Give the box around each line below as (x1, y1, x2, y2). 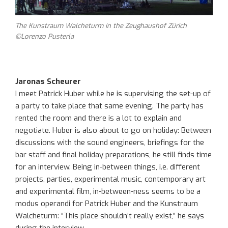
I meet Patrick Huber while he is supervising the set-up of (15, 89, 211, 99)
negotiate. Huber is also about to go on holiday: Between (15, 125, 211, 136)
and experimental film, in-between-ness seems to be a (15, 186, 201, 197)
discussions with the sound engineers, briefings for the (15, 137, 204, 148)
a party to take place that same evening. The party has (15, 101, 204, 111)
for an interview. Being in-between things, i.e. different (15, 162, 200, 173)
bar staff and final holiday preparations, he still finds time (15, 150, 212, 160)
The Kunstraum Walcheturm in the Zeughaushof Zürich (15, 21, 187, 31)
